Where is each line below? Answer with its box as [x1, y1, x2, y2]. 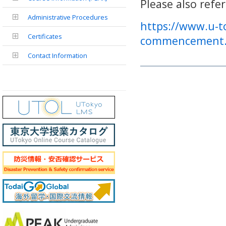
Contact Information [28, 51, 87, 60]
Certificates [28, 32, 62, 41]
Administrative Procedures [28, 13, 108, 22]
